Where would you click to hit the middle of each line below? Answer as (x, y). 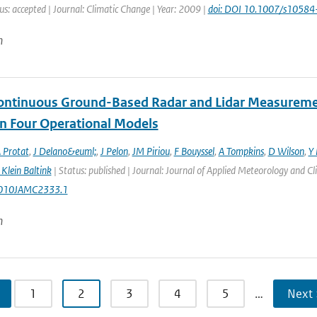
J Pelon (114, 151)
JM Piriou (151, 151)
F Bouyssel (194, 151)
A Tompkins (241, 151)
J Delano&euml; (64, 151)
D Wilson (286, 151)
